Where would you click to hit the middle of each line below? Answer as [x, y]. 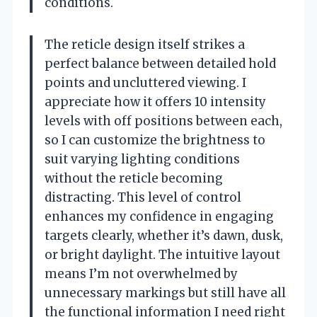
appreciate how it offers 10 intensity [155, 102]
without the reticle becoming [134, 179]
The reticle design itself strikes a [145, 45]
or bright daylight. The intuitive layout [162, 255]
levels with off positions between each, [163, 121]
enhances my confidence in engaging [159, 217]
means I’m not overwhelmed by [141, 274]
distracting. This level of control [143, 198]
